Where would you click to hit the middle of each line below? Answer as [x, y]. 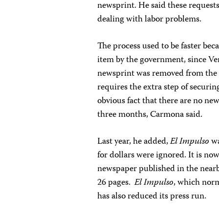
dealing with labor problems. [150, 20]
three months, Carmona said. [150, 115]
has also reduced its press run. [152, 197]
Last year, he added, [134, 142]
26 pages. [116, 183]
